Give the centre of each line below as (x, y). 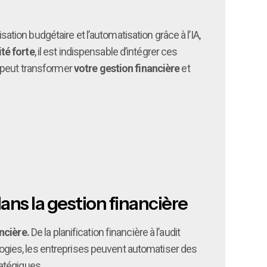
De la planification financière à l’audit (104, 232)
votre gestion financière (127, 68)
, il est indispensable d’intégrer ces (106, 51)
